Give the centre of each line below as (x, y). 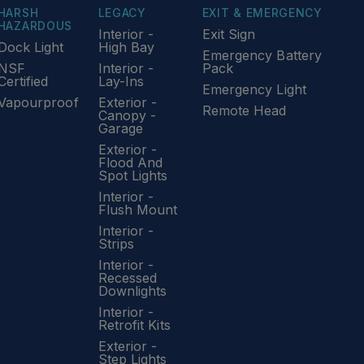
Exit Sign (229, 34)
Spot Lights (133, 175)
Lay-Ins (121, 81)
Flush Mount (138, 210)
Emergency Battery (262, 55)
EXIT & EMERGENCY (262, 13)
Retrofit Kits (134, 325)
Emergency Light (254, 89)
